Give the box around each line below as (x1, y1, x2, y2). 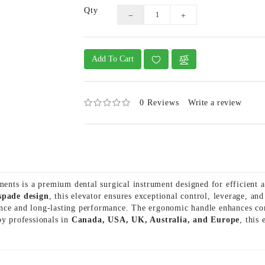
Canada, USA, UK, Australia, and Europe (71, 215, 240, 224)
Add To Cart (91, 54, 134, 63)
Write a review (188, 98, 242, 107)
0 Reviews (140, 98, 180, 107)
